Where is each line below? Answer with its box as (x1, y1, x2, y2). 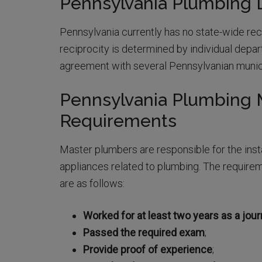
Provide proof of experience (83, 243, 212, 256)
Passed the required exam (83, 226, 205, 239)
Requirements (60, 111, 177, 132)
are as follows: (60, 177, 125, 190)
